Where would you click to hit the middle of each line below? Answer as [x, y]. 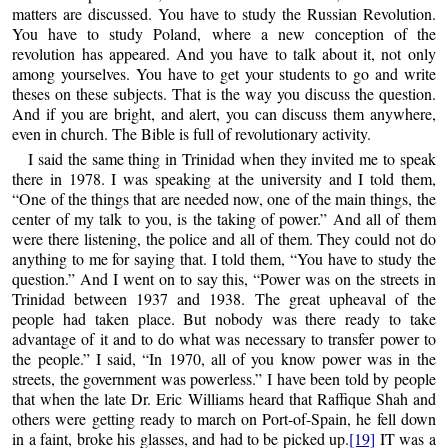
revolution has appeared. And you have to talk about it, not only [224, 53]
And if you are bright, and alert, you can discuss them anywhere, [224, 113]
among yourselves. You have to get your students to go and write [224, 73]
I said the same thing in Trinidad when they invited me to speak [232, 158]
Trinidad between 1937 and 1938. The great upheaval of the [224, 298]
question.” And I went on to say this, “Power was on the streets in [224, 278]
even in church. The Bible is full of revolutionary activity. [192, 133]
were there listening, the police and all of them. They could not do [224, 238]
